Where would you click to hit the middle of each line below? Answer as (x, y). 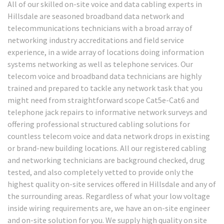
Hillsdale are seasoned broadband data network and (96, 16)
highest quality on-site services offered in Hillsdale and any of (112, 184)
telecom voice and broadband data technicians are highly (104, 76)
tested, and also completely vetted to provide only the (100, 172)
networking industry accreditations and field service (96, 40)
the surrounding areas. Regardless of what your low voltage (109, 196)
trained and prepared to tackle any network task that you (105, 88)
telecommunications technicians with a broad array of (100, 28)
